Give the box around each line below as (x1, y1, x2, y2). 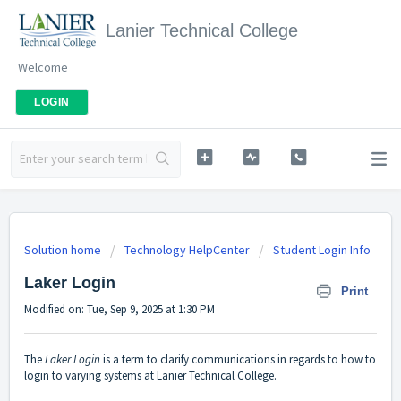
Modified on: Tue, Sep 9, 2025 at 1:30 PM (24, 302, 215, 317)
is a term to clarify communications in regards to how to (100, 352, 376, 368)
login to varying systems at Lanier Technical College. (24, 368, 277, 384)
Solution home (24, 242, 104, 258)
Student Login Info (273, 242, 371, 258)
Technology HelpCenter (124, 242, 250, 258)
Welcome (18, 59, 68, 75)
